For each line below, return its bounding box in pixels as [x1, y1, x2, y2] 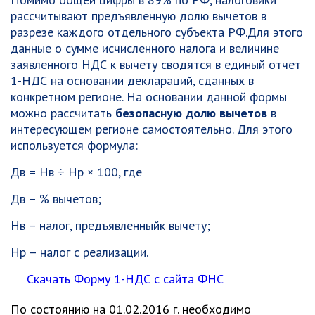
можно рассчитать [11, 105, 115, 121]
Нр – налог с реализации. [11, 244, 148, 260]
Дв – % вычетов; [11, 191, 101, 207]
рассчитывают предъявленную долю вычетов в [11, 8, 266, 24]
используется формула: [11, 137, 138, 153]
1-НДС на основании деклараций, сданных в [11, 72, 254, 89]
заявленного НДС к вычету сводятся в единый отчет [11, 56, 301, 72]
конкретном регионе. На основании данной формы [11, 89, 287, 105]
